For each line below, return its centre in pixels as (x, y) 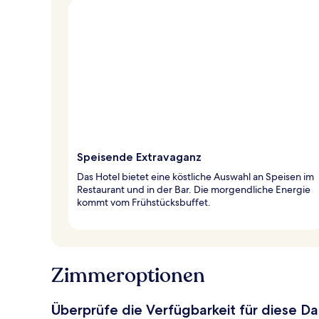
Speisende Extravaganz (139, 157)
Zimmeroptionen (128, 275)
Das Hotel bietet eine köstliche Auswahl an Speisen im (195, 176)
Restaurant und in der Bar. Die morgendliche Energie (194, 189)
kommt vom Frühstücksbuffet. (144, 202)
